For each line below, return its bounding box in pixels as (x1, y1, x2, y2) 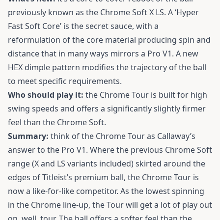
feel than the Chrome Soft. (8, 117, 106, 128)
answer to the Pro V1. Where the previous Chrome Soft (8, 144, 212, 156)
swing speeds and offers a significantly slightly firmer (8, 103, 206, 114)
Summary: (8, 131, 49, 142)
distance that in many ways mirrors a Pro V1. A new (8, 48, 198, 59)
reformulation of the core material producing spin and (8, 34, 211, 46)
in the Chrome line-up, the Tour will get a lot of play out (8, 199, 212, 211)
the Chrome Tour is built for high (83, 89, 207, 101)
